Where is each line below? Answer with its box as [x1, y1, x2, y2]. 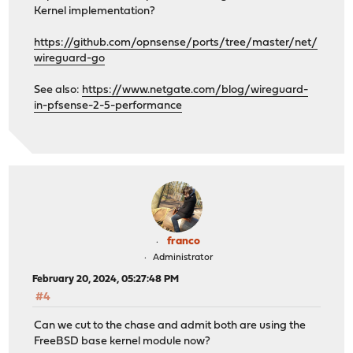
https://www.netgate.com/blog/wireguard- [82, 84, 309, 96]
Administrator [152, 253, 213, 263]
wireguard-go [34, 52, 106, 65]
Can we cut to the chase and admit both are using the [34, 320, 307, 333]
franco [167, 236, 200, 248]
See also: [34, 84, 83, 96]
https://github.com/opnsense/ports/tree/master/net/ [34, 36, 318, 49]
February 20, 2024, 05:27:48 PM [32, 274, 180, 285]
